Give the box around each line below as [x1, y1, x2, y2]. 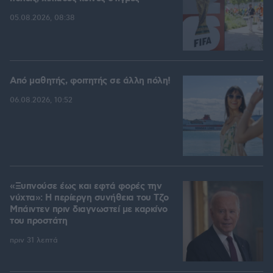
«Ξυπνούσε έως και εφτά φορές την [10, 180, 161, 193]
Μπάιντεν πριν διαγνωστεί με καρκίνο [10, 204, 168, 216]
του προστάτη [10, 215, 67, 228]
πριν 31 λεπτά [10, 236, 58, 246]
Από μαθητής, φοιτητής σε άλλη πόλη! [10, 75, 171, 88]
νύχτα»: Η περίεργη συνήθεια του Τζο [10, 192, 169, 205]
